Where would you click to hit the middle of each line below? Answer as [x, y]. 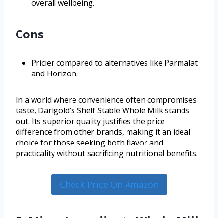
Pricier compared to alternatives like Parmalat [114, 63]
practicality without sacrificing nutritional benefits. [107, 153]
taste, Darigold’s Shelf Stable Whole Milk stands [102, 110]
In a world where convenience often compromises [106, 100]
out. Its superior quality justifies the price [90, 121]
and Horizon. [54, 73]
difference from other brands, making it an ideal [103, 132]
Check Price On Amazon [109, 184]
